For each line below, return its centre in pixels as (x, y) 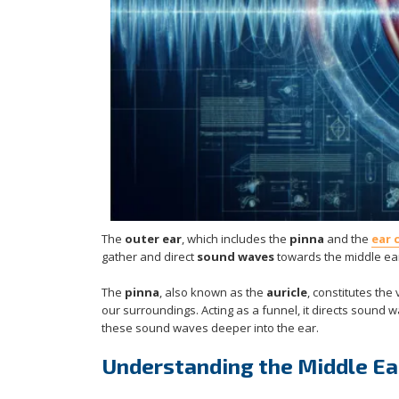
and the (348, 239)
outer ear (153, 239)
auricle (287, 293)
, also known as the (213, 293)
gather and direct (149, 257)
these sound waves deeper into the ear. (210, 328)
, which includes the (236, 239)
